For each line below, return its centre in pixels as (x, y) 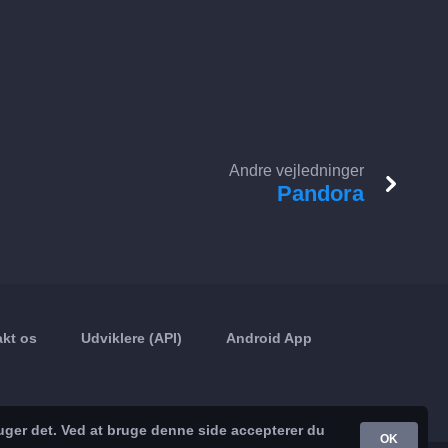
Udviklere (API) (132, 338)
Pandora (320, 193)
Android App (269, 338)
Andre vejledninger (296, 170)
